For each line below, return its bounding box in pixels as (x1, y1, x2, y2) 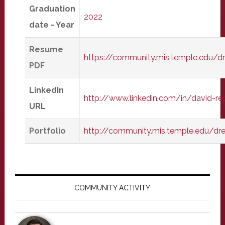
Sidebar (4, 182, 61, 199)
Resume (29, 45, 63, 54)
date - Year (29, 20, 74, 30)
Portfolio (29, 126, 66, 136)
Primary (4, 164, 61, 181)
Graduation (29, 4, 75, 14)
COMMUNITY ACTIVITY (74, 184, 151, 192)
